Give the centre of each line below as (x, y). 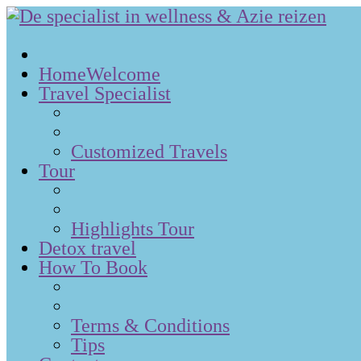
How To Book (93, 268)
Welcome (123, 74)
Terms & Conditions (150, 326)
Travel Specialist (105, 93)
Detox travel (87, 248)
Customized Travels (149, 151)
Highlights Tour (133, 229)
